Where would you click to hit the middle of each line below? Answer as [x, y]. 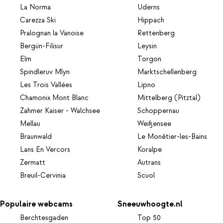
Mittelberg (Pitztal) [169, 98]
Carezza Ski [38, 20]
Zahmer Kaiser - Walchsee [60, 111]
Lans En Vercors [45, 150]
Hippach [151, 20]
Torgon [150, 59]
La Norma [35, 7]
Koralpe [150, 150]
